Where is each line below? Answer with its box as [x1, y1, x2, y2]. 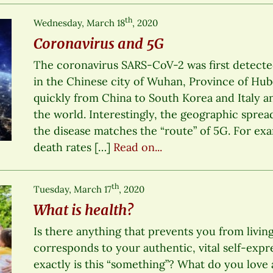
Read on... [113, 140, 163, 154]
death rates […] [34, 140, 114, 154]
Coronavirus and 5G [34, 34, 165, 52]
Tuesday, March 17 [34, 183, 112, 195]
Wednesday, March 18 [34, 16, 126, 29]
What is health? [34, 200, 134, 219]
